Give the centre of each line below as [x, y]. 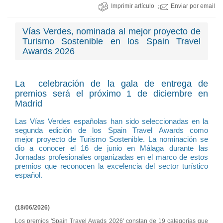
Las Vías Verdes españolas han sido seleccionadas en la [111, 121]
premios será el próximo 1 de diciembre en [111, 94]
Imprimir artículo [133, 6]
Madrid [29, 104]
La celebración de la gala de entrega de [111, 84]
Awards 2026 [49, 52]
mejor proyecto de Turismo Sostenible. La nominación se [111, 139]
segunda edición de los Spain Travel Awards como [111, 130]
